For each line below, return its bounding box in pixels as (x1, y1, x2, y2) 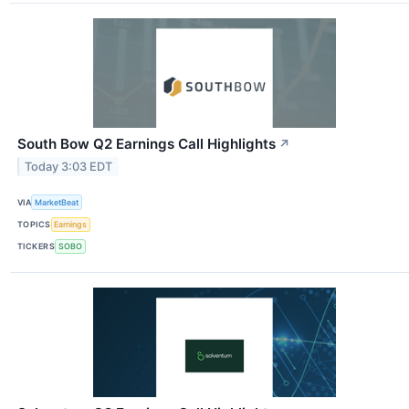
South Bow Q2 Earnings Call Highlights (17, 135, 276, 153)
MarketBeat (35, 196, 79, 207)
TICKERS (17, 241, 56, 252)
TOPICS (17, 219, 51, 230)
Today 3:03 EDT (25, 160, 113, 174)
